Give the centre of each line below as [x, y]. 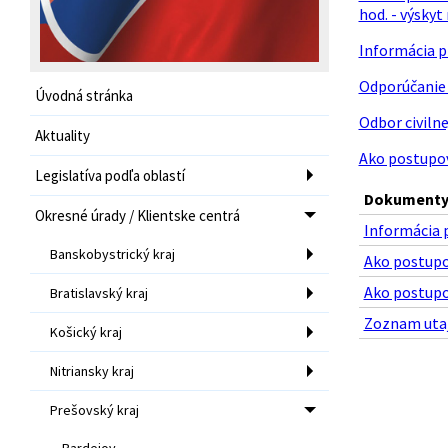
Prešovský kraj [94, 409]
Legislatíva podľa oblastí [110, 175]
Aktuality [62, 135]
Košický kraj [86, 331]
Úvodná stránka [84, 95]
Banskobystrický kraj [112, 253]
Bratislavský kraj [99, 292]
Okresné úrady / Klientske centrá [137, 215]
